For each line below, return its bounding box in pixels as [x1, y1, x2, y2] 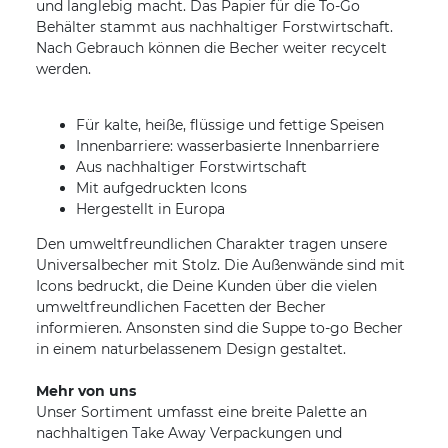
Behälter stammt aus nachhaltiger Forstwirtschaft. [36, 18, 393, 37]
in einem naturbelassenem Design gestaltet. [36, 340, 346, 359]
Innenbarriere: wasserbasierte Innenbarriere [76, 137, 379, 156]
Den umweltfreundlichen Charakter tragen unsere [36, 235, 387, 254]
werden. [36, 60, 91, 79]
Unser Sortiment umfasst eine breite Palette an [36, 403, 367, 422]
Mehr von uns [36, 382, 136, 401]
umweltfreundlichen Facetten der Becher [36, 298, 326, 317]
